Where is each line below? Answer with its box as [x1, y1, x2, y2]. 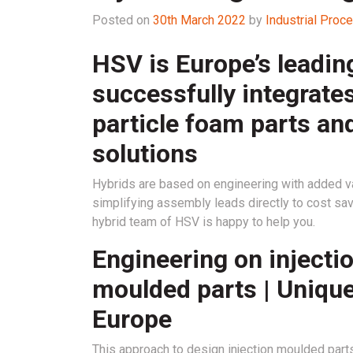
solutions [92, 138, 198, 169]
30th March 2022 [153, 12, 246, 28]
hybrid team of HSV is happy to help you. [92, 214, 315, 229]
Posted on [92, 12, 153, 28]
